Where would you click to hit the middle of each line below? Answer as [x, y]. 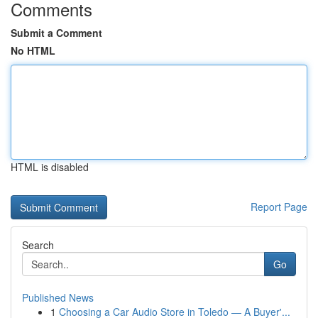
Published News [58, 297]
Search [38, 245]
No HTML [33, 50]
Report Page [279, 207]
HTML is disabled [50, 167]
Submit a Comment [56, 33]
